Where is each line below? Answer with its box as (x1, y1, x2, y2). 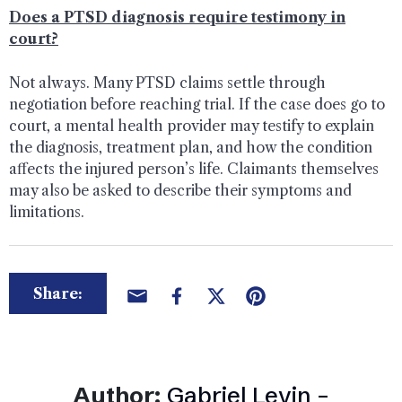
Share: (33, 284, 83, 302)
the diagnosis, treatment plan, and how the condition (9, 137, 372, 156)
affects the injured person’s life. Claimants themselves (9, 159, 379, 178)
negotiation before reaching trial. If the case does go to (9, 94, 385, 113)
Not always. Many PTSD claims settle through (9, 73, 326, 92)
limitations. (9, 202, 84, 221)
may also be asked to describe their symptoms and (9, 180, 352, 199)
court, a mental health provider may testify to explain (9, 116, 374, 135)
